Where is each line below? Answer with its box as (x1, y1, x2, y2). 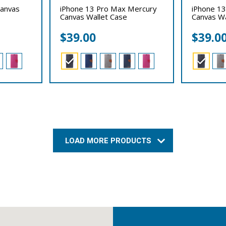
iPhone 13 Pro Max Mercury (60, 3, 157, 14)
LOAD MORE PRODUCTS (65, 135, 154, 146)
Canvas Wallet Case (60, 11, 127, 22)
